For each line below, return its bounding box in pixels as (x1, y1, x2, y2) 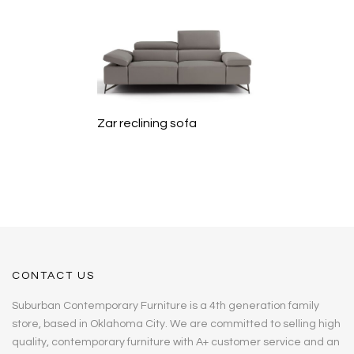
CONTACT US (12, 270, 95, 282)
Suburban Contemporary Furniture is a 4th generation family (12, 300, 319, 312)
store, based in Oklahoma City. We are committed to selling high (12, 318, 341, 330)
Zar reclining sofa (97, 117, 198, 130)
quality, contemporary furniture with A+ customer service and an (12, 337, 340, 348)
